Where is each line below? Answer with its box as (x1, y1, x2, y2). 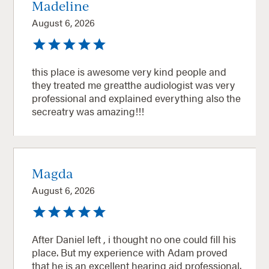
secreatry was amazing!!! (32, 103, 145, 118)
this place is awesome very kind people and (32, 64, 210, 79)
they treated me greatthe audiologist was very (32, 77, 235, 92)
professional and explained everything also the (32, 90, 241, 105)
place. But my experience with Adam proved (32, 244, 228, 259)
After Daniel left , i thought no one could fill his (32, 231, 237, 246)
